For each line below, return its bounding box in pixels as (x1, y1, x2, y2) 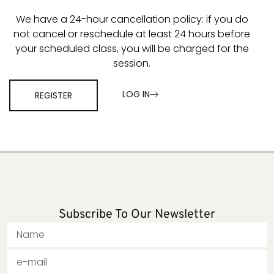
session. (113, 56, 151, 70)
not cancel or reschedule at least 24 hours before (13, 26, 251, 41)
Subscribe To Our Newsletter (59, 207, 215, 223)
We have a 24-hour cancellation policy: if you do (15, 12, 248, 26)
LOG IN (122, 87, 150, 100)
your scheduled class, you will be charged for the (15, 41, 249, 56)
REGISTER (35, 89, 73, 102)
